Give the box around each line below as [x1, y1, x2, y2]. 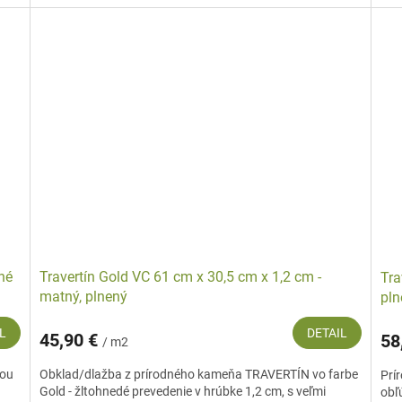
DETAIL [306, 326, 347, 341]
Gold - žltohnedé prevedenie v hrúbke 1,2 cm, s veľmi [39, 384, 327, 399]
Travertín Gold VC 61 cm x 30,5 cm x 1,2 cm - [39, 268, 322, 286]
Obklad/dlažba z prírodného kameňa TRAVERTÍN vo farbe [39, 367, 359, 382]
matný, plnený [39, 288, 128, 306]
